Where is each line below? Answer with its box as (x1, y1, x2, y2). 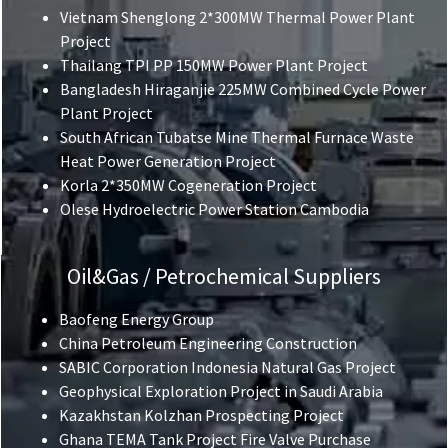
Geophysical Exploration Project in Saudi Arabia (59, 381, 383, 402)
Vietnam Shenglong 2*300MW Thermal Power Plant (60, 7, 415, 28)
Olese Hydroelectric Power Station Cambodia (60, 199, 369, 220)
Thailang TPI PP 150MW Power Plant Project (60, 55, 368, 76)
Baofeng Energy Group (59, 309, 214, 330)
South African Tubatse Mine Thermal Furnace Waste (60, 127, 414, 148)
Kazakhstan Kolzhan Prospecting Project (59, 405, 344, 426)
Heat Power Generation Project (60, 151, 276, 172)
